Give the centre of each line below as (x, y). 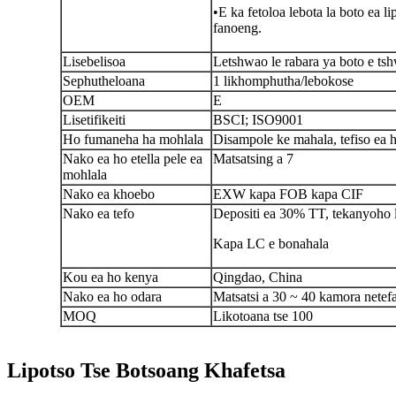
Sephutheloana (104, 81)
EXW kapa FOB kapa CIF (288, 194)
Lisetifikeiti (94, 120)
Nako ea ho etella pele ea (133, 159)
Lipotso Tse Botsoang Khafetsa (146, 371)
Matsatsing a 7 (253, 159)
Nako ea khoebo (109, 194)
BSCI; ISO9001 (258, 120)
